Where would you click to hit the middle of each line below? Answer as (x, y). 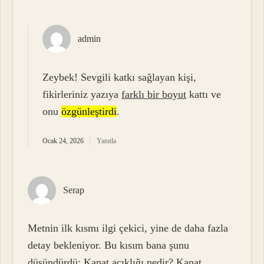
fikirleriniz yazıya (82, 94)
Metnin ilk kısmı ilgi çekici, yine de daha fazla (128, 228)
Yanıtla (107, 141)
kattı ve (204, 94)
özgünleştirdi (89, 111)
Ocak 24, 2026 (63, 141)
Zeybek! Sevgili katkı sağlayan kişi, (120, 77)
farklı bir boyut (154, 94)
